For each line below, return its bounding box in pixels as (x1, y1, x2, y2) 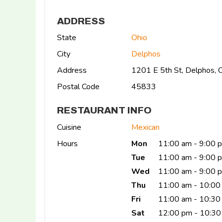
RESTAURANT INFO (57, 105, 152, 116)
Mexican (131, 122, 160, 133)
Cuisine (57, 122, 81, 133)
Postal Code (57, 81, 100, 93)
